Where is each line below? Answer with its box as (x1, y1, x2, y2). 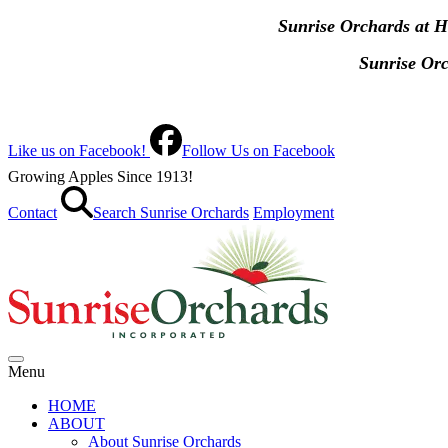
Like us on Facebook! (8, 142, 150, 159)
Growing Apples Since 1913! (8, 168, 193, 185)
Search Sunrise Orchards (93, 204, 249, 221)
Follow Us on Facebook (182, 142, 335, 159)
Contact (8, 204, 57, 221)
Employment (253, 204, 334, 221)
